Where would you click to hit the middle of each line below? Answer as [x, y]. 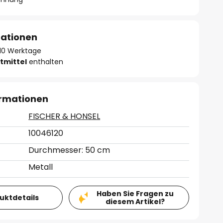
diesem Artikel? [135, 202]
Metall [41, 167]
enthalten [45, 62]
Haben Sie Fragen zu [135, 194]
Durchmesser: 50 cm [69, 150]
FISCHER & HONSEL [64, 116]
